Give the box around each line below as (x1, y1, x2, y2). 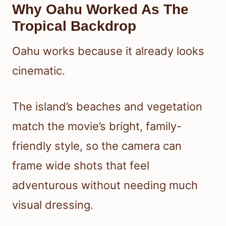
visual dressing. (12, 198, 93, 212)
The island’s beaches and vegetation (12, 100, 202, 114)
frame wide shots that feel (12, 159, 149, 173)
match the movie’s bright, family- (12, 120, 182, 133)
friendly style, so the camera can (12, 139, 182, 153)
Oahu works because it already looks (12, 44, 204, 58)
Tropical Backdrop (12, 18, 136, 34)
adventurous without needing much (12, 179, 198, 192)
